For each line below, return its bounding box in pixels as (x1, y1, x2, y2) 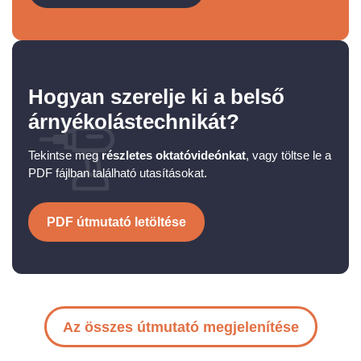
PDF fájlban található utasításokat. (28, 166, 207, 180)
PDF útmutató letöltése (47, 214, 186, 229)
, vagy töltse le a (246, 148, 331, 163)
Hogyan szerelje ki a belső (28, 85, 284, 110)
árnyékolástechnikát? (28, 110, 239, 135)
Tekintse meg (28, 148, 102, 163)
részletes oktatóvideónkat (102, 148, 246, 163)
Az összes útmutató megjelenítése (62, 318, 299, 335)
